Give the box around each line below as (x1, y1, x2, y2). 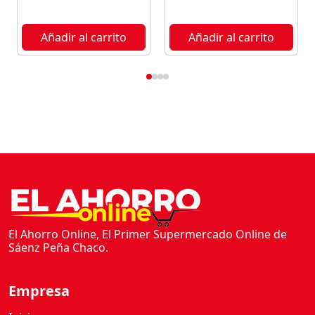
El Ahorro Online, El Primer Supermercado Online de (8, 226, 287, 242)
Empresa (8, 281, 70, 300)
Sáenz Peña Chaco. (8, 239, 108, 255)
